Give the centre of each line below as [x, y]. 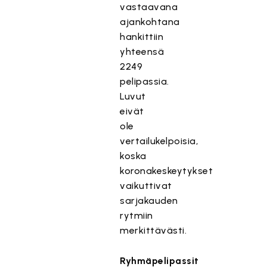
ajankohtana [150, 22]
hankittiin [142, 37]
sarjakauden [149, 201]
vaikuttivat [146, 186]
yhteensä [142, 52]
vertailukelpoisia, [159, 141]
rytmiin [136, 215]
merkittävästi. [153, 230]
